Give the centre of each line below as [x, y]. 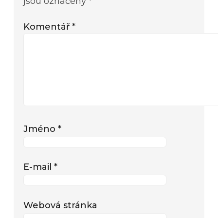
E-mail [39, 167]
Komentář [48, 26]
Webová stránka [60, 205]
